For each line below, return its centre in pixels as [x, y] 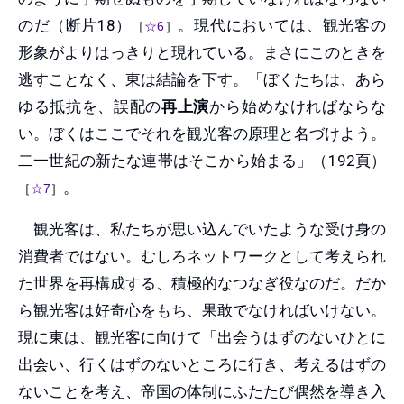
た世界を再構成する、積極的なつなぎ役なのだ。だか [202, 283]
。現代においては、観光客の [282, 25]
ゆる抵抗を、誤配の [90, 106]
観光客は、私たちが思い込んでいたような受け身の [202, 229]
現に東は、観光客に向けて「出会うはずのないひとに [202, 337]
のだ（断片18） [75, 25]
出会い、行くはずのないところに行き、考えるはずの [202, 364]
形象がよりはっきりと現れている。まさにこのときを [202, 52]
